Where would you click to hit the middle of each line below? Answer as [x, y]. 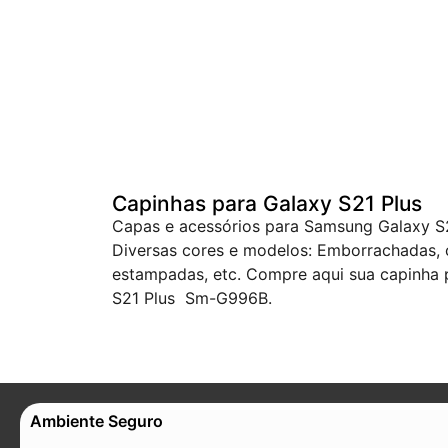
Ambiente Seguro [96, 420]
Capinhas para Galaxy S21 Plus [267, 203]
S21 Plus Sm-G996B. [192, 297]
